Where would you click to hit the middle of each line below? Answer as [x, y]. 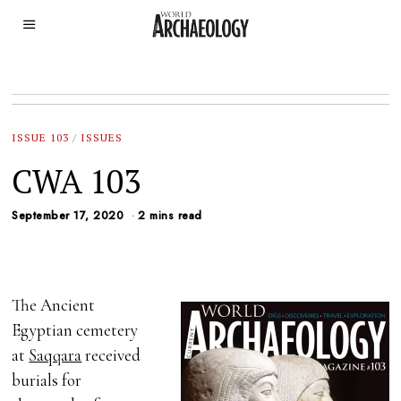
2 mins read [170, 216]
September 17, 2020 [68, 216]
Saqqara [55, 355]
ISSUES [102, 137]
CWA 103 [77, 181]
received [111, 355]
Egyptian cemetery [75, 330]
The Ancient [54, 305]
